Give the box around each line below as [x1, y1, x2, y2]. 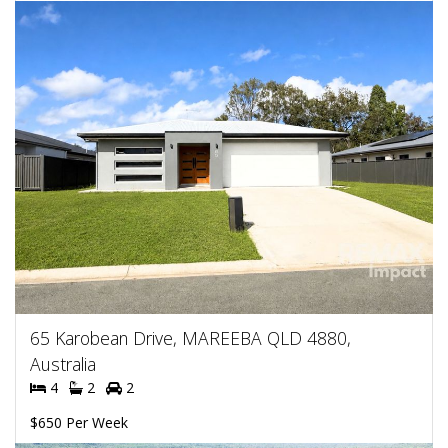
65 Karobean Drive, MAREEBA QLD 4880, [30, 325, 351, 350]
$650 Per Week [30, 412, 128, 432]
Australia [30, 351, 96, 376]
